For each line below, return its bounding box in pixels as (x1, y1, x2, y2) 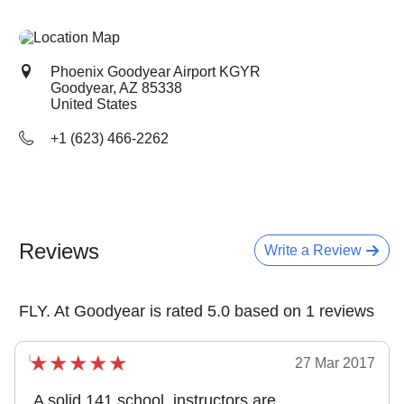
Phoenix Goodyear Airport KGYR (50, 64, 261, 79)
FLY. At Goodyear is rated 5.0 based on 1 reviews (19, 302, 374, 320)
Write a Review (264, 243, 365, 258)
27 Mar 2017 (295, 355, 375, 371)
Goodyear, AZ (50, 80, 142, 96)
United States (50, 96, 137, 112)
